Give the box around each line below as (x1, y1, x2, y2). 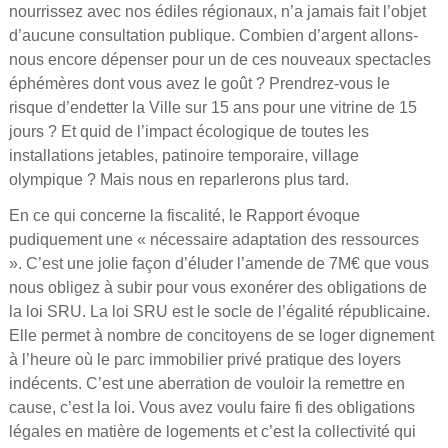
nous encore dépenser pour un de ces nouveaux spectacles (8, 51, 431, 68)
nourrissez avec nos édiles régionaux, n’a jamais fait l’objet (8, 3, 426, 20)
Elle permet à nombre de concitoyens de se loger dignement (8, 327, 434, 344)
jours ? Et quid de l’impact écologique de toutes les (8, 123, 369, 140)
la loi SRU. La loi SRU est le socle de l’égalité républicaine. (8, 303, 430, 320)
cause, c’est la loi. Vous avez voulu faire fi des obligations (8, 399, 415, 416)
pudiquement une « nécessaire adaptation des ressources (8, 231, 419, 248)
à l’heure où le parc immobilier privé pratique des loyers (8, 351, 401, 368)
